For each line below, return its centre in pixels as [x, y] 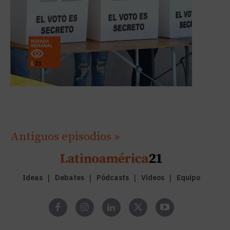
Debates [69, 178]
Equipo [188, 178]
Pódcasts [112, 178]
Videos [152, 178]
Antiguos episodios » [65, 137]
